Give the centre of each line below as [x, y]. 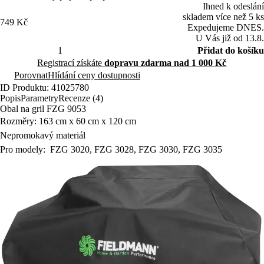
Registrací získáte [71, 62]
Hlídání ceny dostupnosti [94, 75]
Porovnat [31, 75]
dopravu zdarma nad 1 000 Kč [166, 62]
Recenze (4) [81, 98]
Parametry [39, 98]
